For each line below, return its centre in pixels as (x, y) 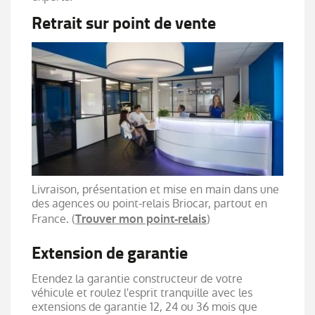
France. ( (53, 219)
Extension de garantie (110, 253)
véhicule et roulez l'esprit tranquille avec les (142, 292)
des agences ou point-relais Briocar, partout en (149, 203)
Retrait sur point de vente (124, 23)
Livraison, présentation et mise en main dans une (155, 189)
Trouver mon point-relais (141, 219)
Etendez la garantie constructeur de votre (137, 278)
